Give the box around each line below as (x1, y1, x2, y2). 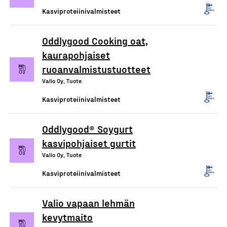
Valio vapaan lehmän (42, 197, 135, 209)
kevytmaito (42, 211, 93, 223)
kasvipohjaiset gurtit (42, 137, 136, 149)
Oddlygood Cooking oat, (42, 34, 148, 47)
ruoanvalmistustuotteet (42, 63, 150, 75)
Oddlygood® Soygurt (42, 123, 133, 135)
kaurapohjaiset (42, 49, 110, 61)
